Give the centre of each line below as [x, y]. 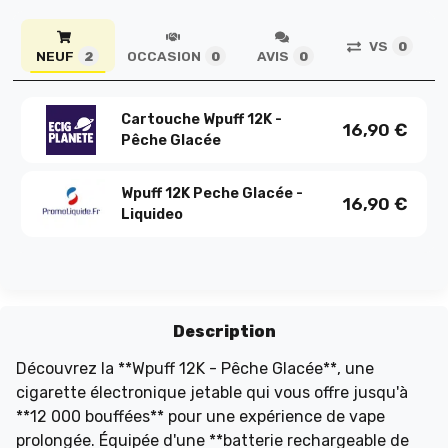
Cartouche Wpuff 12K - [201, 120]
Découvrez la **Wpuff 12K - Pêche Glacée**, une [195, 368]
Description [224, 331]
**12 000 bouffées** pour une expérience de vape [200, 416]
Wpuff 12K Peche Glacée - [211, 194]
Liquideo [151, 215]
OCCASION [164, 55]
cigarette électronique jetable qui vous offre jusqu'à [212, 392]
